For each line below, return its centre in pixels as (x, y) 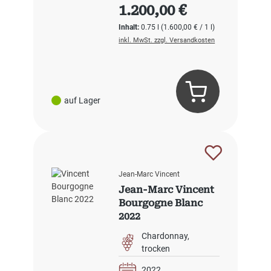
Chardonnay (165, 236)
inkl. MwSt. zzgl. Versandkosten (167, 41)
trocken (156, 249)
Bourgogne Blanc (161, 203)
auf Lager (82, 100)
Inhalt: (130, 28)
